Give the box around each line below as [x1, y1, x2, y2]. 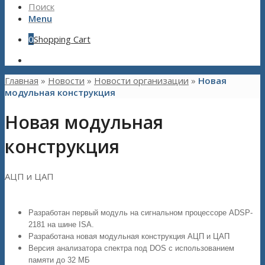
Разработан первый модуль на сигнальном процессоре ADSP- [28, 208, 253, 218]
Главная [5, 75, 38, 86]
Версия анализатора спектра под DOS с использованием [28, 244, 234, 253]
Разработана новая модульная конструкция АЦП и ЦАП [28, 232, 230, 241]
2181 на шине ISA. [28, 220, 94, 230]
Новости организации [94, 75, 189, 86]
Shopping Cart [34, 33, 91, 45]
